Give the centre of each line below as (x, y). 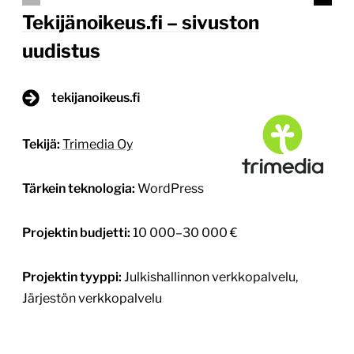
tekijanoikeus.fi (96, 98)
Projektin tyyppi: (72, 277)
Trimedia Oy (98, 145)
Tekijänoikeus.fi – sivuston (141, 23)
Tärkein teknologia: (79, 189)
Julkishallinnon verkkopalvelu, (210, 277)
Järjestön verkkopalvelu (92, 299)
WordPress (169, 189)
